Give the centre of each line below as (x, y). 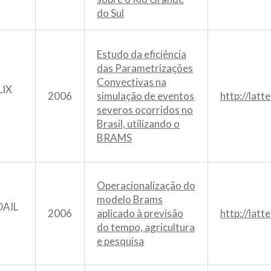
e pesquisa (120, 241)
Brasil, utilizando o (138, 123)
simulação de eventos (145, 96)
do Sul (110, 13)
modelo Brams (130, 199)
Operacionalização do (146, 185)
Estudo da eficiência (142, 54)
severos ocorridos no (145, 109)
